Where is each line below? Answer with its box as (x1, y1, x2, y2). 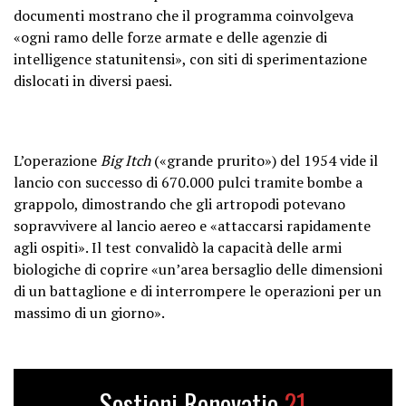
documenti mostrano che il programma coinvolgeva (14, 5, 353, 25)
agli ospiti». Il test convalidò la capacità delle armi (14, 237, 342, 257)
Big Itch (101, 150, 150, 170)
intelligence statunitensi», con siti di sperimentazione (14, 48, 367, 69)
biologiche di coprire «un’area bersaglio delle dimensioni (14, 258, 382, 279)
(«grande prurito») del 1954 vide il (150, 150, 378, 170)
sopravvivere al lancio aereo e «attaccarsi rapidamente (14, 215, 371, 236)
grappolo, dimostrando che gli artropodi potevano (14, 193, 345, 214)
